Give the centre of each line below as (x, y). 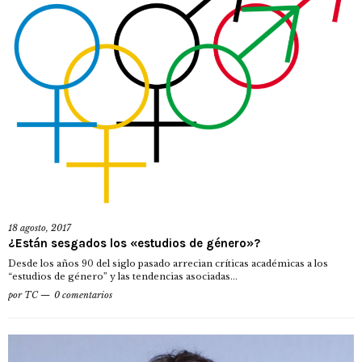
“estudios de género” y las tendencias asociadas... (123, 276)
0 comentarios (83, 295)
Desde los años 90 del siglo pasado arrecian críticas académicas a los (168, 263)
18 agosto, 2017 (40, 227)
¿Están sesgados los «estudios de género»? (134, 243)
